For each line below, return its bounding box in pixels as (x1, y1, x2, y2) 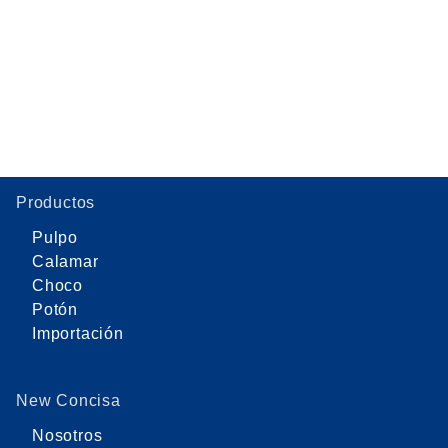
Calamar (32, 253, 99, 271)
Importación (32, 324, 124, 342)
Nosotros (32, 426, 103, 444)
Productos (16, 194, 96, 212)
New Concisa (16, 391, 121, 409)
